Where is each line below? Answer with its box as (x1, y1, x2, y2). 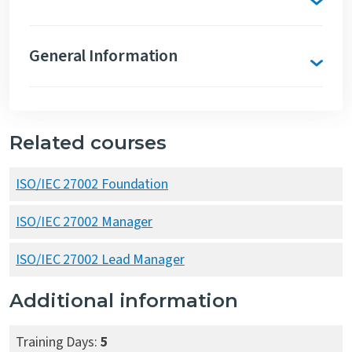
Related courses (9, 131, 167, 154)
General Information (29, 43, 178, 68)
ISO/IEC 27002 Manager (16, 212, 153, 232)
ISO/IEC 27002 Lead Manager (16, 250, 185, 269)
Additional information (9, 289, 238, 312)
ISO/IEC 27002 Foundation (16, 174, 168, 194)
